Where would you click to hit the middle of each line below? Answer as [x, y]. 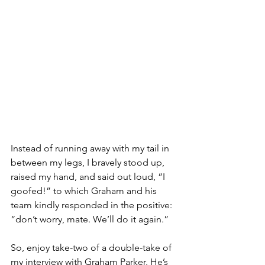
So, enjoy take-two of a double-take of [92, 247]
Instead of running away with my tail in [91, 148]
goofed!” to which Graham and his [85, 190]
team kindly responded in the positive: [93, 205]
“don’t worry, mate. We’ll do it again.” [91, 219]
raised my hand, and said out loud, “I [89, 176]
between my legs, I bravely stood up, [89, 162]
